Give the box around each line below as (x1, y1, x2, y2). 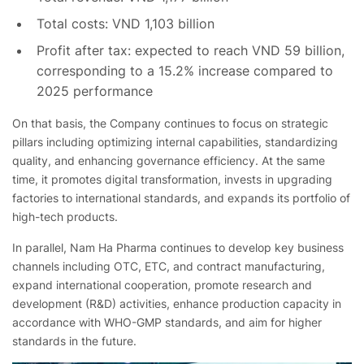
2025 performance (37, 83, 153, 100)
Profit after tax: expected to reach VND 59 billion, (37, 42, 344, 59)
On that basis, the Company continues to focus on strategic (12, 116, 328, 131)
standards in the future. (12, 334, 136, 349)
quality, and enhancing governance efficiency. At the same (12, 154, 325, 168)
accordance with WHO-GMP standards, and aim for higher (12, 315, 322, 330)
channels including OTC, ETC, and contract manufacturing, (12, 259, 325, 274)
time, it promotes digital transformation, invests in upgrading (12, 172, 332, 187)
